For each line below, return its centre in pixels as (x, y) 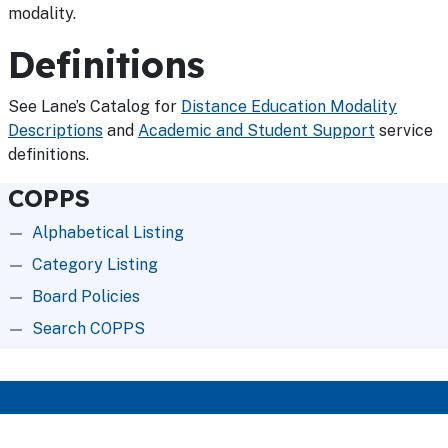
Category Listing (95, 264)
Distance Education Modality (289, 106)
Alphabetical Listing (108, 232)
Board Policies (86, 296)
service (404, 130)
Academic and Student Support (256, 130)
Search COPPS (88, 328)
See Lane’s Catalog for (94, 106)
